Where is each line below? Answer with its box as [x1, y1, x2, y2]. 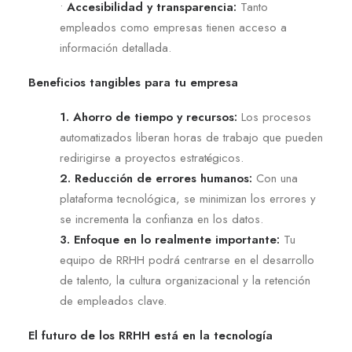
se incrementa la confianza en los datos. [60, 211, 263, 228]
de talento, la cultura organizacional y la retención [60, 272, 310, 289]
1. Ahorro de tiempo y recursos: [60, 108, 237, 126]
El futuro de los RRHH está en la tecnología [28, 327, 273, 344]
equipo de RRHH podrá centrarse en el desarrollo [60, 251, 314, 269]
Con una [252, 170, 298, 187]
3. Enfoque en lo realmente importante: [60, 231, 280, 248]
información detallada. [60, 39, 171, 57]
